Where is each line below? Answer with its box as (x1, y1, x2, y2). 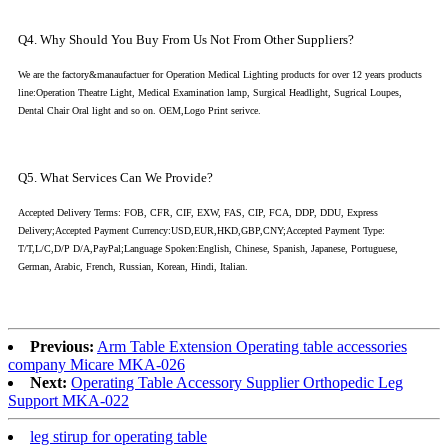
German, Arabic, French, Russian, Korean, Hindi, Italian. (18, 261, 248, 273)
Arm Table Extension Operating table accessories (97, 338, 407, 356)
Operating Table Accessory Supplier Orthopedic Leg (71, 374, 403, 392)
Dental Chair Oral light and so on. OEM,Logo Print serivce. (18, 105, 261, 117)
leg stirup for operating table (30, 428, 207, 446)
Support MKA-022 (8, 392, 129, 410)
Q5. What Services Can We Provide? (18, 170, 213, 186)
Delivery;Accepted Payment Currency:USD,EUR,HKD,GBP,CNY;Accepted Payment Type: (18, 225, 385, 237)
